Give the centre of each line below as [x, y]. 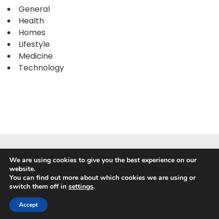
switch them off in [39, 186]
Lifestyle [34, 44]
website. [22, 169]
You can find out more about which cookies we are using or [102, 178]
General [34, 9]
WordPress [69, 193]
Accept [28, 205]
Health [31, 21]
